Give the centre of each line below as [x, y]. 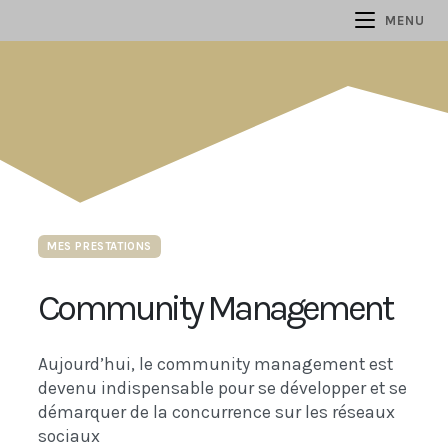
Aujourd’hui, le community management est [215, 364]
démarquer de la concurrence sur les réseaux [216, 412]
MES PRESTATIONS [100, 245]
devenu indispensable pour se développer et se [222, 388]
